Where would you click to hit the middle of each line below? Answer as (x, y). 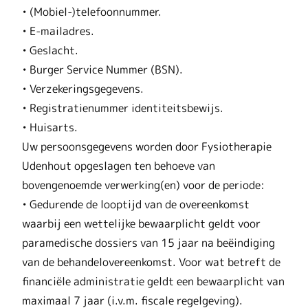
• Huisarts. (50, 127)
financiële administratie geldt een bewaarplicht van (153, 281)
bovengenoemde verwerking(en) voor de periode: (143, 185)
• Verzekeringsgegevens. (83, 88)
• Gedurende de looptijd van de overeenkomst (136, 204)
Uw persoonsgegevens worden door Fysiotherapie (147, 146)
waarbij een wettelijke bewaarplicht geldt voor (141, 223)
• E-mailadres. (58, 31)
